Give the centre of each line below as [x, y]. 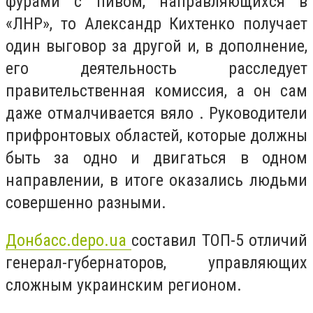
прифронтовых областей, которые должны [156, 136]
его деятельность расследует [156, 68]
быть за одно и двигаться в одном [156, 158]
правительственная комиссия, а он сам [156, 91]
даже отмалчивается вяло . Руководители [156, 113]
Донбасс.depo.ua [69, 240]
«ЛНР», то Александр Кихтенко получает [156, 24]
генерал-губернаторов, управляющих [156, 262]
